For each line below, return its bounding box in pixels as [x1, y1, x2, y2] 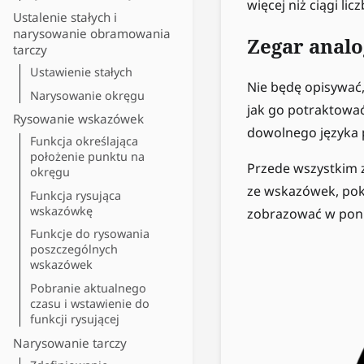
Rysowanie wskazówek [13, 110, 144, 128]
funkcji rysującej [30, 310, 119, 327]
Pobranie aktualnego [30, 279, 146, 296]
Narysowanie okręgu [30, 87, 145, 103]
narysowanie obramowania [13, 24, 171, 41]
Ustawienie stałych [30, 63, 132, 80]
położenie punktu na [30, 149, 145, 165]
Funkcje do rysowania [30, 226, 149, 242]
